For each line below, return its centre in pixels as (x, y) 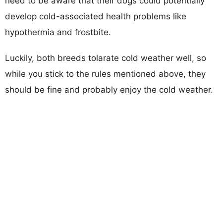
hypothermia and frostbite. (58, 32)
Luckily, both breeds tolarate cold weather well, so (106, 58)
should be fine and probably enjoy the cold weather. (109, 89)
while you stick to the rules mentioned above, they (105, 74)
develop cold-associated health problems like (96, 16)
